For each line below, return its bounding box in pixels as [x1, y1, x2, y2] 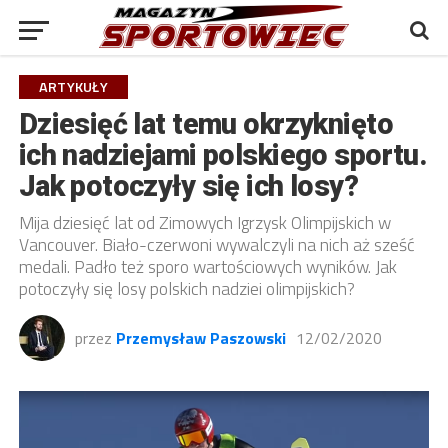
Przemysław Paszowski [115, 326, 286, 350]
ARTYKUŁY [38, 76, 108, 98]
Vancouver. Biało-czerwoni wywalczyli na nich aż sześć [18, 231, 415, 258]
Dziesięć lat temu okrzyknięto [18, 107, 393, 141]
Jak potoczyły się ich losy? [18, 169, 359, 203]
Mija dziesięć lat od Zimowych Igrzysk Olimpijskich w [18, 209, 391, 236]
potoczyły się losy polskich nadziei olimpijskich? [18, 275, 355, 302]
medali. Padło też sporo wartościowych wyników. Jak [18, 253, 397, 280]
